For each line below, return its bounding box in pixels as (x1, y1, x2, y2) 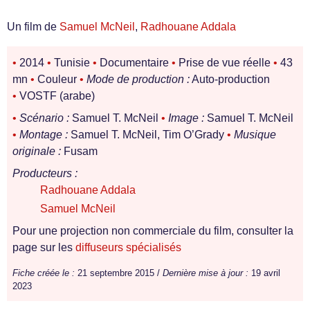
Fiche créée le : (12, 268, 75, 278)
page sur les (12, 241, 75, 253)
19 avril (248, 268, 280, 278)
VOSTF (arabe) (17, 90, 95, 102)
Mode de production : (86, 73, 190, 85)
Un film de (7, 21, 60, 33)
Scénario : (19, 112, 69, 124)
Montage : (19, 129, 68, 140)
